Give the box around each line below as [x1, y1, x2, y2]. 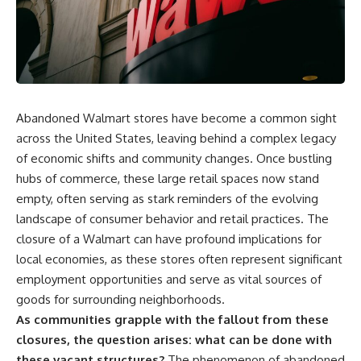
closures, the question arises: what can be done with [16, 331, 332, 347]
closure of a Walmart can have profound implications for [16, 230, 322, 247]
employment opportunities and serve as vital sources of [16, 271, 322, 287]
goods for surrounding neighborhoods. [16, 291, 225, 307]
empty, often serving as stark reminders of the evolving [16, 190, 318, 206]
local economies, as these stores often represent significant [16, 251, 342, 267]
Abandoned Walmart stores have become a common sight [16, 110, 337, 126]
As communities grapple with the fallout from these [16, 311, 329, 327]
